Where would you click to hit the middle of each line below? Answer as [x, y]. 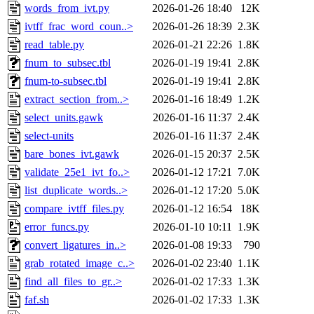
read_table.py [54, 45]
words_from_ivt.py [67, 8]
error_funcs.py [57, 227]
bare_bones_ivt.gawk [72, 154]
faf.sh [37, 300]
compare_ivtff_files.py [74, 209]
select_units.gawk [64, 118]
